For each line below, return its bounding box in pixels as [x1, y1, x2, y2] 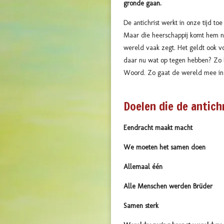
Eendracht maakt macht [123, 123, 192, 132]
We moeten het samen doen [123, 142, 205, 151]
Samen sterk [123, 201, 158, 210]
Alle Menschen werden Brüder [123, 181, 212, 190]
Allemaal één [123, 162, 162, 171]
